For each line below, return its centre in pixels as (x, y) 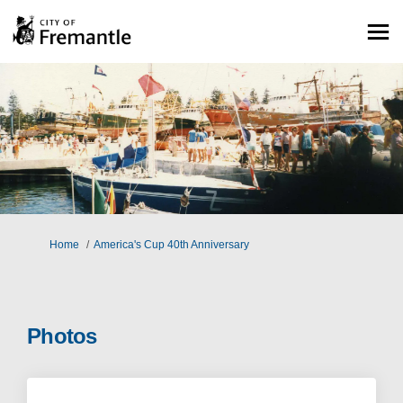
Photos (62, 336)
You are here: (45, 244)
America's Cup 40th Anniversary (171, 245)
